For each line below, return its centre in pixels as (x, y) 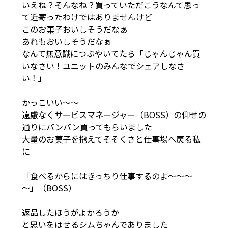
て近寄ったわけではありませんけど (91, 17)
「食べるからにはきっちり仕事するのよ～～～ (107, 175)
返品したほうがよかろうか (74, 212)
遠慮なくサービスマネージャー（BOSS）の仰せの (114, 114)
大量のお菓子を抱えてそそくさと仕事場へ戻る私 (111, 139)
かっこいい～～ (58, 102)
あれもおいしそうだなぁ (70, 41)
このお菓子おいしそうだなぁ (79, 29)
